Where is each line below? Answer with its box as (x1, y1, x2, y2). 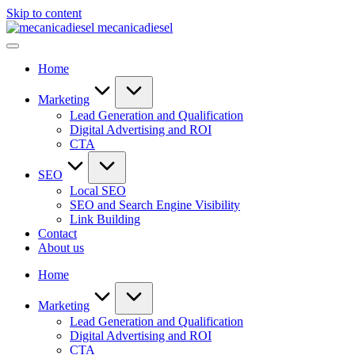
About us (38, 241, 84, 254)
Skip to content (6, 6, 82, 20)
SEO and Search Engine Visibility (70, 198, 240, 212)
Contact (38, 227, 77, 240)
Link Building (70, 212, 140, 226)
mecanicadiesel (97, 21, 173, 34)
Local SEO (70, 184, 126, 197)
